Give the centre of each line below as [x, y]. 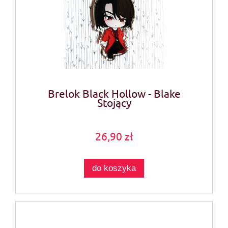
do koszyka [114, 168]
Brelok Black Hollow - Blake [114, 93]
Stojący [114, 103]
